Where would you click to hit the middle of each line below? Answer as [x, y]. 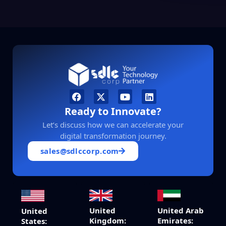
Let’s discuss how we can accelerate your [113, 124]
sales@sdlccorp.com [80, 151]
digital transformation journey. [113, 135]
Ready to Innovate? [113, 111]
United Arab [181, 210]
